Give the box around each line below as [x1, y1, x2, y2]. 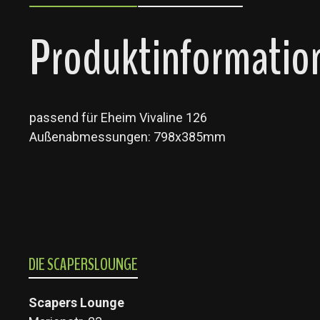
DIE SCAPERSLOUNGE [29, 253, 138, 276]
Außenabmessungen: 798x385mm [29, 129, 226, 144]
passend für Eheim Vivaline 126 [29, 109, 207, 125]
